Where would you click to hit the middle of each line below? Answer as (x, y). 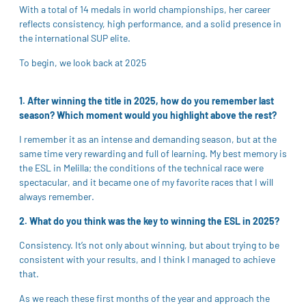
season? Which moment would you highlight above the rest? (148, 115)
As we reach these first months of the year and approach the (144, 298)
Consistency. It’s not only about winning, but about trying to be (149, 245)
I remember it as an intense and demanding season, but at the (148, 139)
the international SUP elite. (75, 38)
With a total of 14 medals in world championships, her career (145, 10)
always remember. (57, 197)
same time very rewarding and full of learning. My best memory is (153, 154)
